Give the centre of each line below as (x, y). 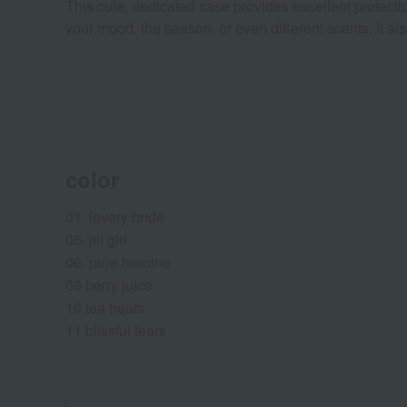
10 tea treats (105, 308)
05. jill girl (96, 240)
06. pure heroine (118, 263)
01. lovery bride (115, 217)
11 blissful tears (116, 331)
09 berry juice (109, 285)
